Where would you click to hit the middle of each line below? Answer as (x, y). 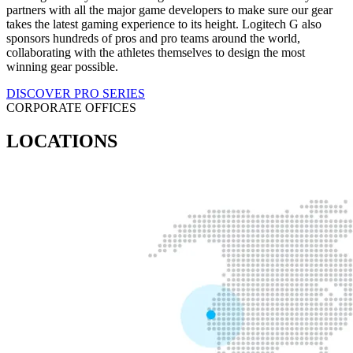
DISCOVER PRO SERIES (76, 94)
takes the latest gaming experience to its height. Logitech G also (164, 24)
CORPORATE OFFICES (71, 108)
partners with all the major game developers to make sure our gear (169, 10)
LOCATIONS (62, 141)
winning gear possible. (62, 67)
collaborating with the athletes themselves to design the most (156, 53)
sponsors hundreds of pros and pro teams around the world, (153, 39)
